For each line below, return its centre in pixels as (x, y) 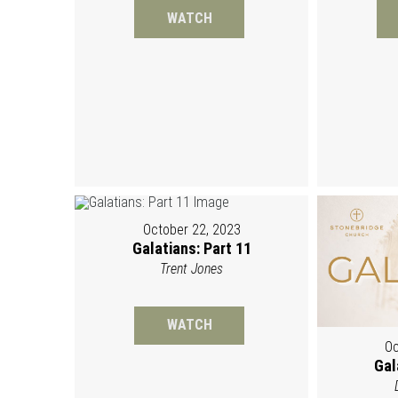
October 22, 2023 (191, 230)
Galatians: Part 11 (191, 249)
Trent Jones (192, 269)
